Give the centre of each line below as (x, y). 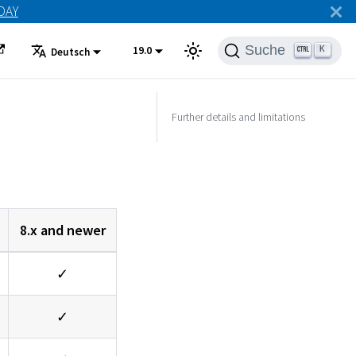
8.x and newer (62, 230)
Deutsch (70, 52)
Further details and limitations (238, 116)
